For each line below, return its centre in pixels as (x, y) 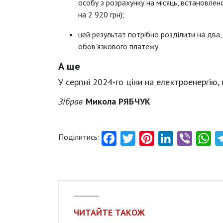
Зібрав (72, 101)
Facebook (133, 138)
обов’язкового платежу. (119, 46)
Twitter (148, 138)
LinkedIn (187, 138)
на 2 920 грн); (101, 14)
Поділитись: (79, 137)
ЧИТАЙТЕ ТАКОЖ (109, 212)
